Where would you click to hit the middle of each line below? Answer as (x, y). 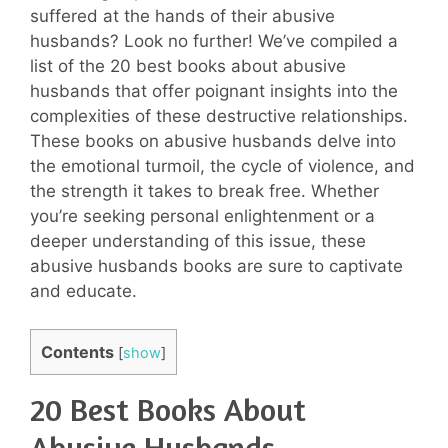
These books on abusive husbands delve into (213, 140)
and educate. (83, 290)
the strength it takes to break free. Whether (204, 190)
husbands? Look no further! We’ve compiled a (214, 40)
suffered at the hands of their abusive (182, 15)
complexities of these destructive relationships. (219, 115)
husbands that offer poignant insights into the (214, 90)
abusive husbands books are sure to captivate (216, 265)
